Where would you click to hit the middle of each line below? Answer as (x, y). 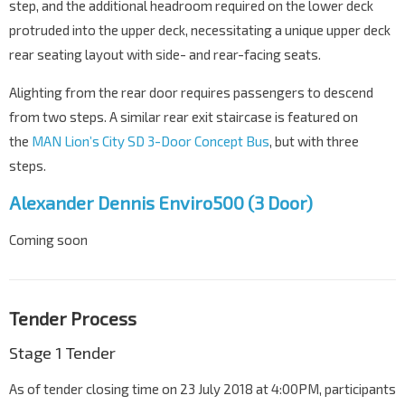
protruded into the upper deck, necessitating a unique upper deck (200, 30)
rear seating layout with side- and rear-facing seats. (165, 55)
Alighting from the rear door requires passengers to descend (191, 93)
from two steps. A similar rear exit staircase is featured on (184, 117)
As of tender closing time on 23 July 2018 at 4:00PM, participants (202, 389)
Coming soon (48, 240)
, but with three (314, 141)
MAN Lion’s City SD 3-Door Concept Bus (151, 141)
